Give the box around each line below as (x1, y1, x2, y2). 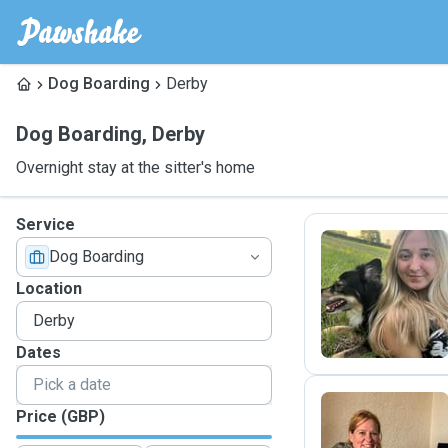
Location (16, 279, 82, 298)
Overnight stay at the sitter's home (16, 158, 255, 177)
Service (16, 215, 75, 234)
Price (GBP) (16, 407, 105, 426)
